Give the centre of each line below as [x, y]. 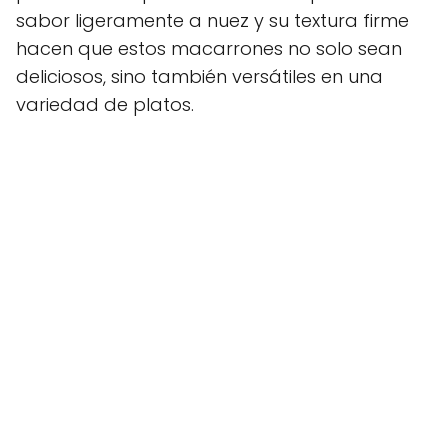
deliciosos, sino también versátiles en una [199, 77]
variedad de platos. [105, 105]
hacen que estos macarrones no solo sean [209, 49]
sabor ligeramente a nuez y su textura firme [212, 21]
